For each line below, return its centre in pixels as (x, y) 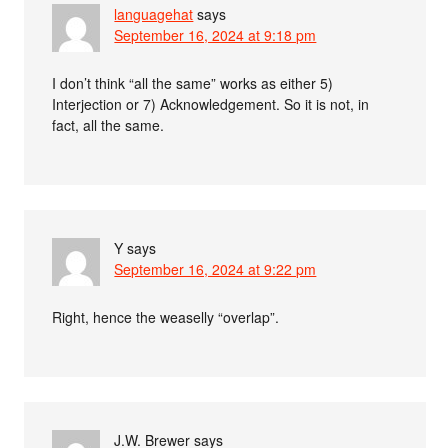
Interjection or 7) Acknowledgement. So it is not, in (211, 103)
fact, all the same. (108, 124)
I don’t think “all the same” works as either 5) (193, 82)
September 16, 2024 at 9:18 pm (215, 34)
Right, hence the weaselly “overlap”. (166, 316)
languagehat (154, 13)
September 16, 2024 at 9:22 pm (215, 268)
